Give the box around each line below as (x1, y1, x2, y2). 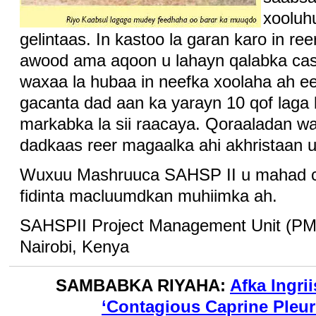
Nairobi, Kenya (20, 236, 130, 256)
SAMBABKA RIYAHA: (56, 275, 230, 295)
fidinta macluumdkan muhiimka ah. (20, 186, 278, 205)
